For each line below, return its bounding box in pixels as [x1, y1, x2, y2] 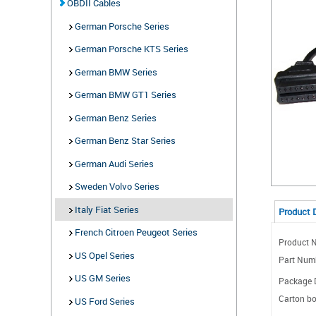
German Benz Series [72, 111, 157, 124]
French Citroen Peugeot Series [72, 226, 197, 238]
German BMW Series [72, 65, 157, 78]
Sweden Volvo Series [72, 180, 159, 193]
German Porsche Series [72, 19, 169, 32]
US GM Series [72, 272, 130, 284]
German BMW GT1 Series [72, 88, 176, 101]
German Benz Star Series [72, 134, 176, 147]
